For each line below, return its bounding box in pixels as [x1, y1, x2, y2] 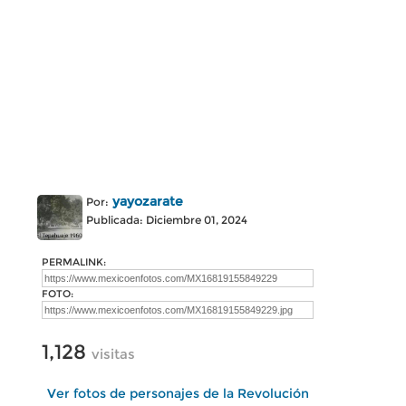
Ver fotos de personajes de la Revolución [46, 385, 309, 401]
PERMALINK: [42, 256, 106, 268]
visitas [92, 345, 135, 362]
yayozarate [112, 193, 183, 209]
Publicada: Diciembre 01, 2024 [86, 213, 247, 227]
